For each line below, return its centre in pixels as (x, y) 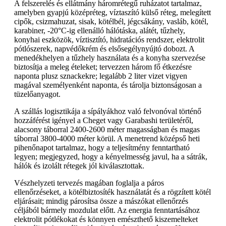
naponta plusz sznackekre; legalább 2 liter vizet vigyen (101, 76)
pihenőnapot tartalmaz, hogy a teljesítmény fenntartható (102, 147)
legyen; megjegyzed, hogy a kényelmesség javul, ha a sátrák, (111, 156)
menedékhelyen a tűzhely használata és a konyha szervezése (110, 58)
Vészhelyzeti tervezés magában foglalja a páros (89, 183)
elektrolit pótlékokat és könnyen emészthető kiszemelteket (106, 219)
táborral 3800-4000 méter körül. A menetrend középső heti (107, 138)
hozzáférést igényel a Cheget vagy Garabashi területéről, (104, 120)
